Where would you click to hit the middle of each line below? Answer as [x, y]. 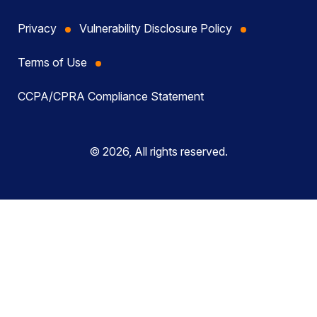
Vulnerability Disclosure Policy [156, 29]
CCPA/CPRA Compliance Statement [111, 97]
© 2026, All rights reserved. [158, 152]
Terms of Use [52, 63]
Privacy [37, 29]
